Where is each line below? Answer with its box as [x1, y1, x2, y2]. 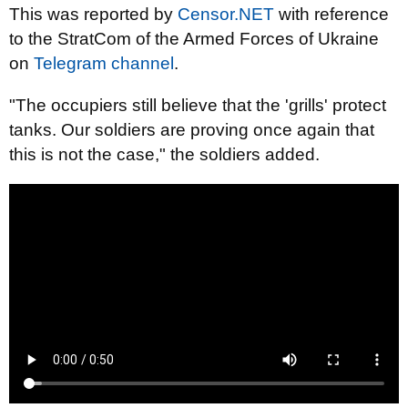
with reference [274, 5, 389, 24]
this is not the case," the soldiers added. [9, 145, 320, 164]
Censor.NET [178, 5, 274, 24]
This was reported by [9, 5, 178, 24]
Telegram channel [34, 54, 174, 73]
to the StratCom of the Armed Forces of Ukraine [9, 29, 379, 48]
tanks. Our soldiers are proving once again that [9, 120, 374, 139]
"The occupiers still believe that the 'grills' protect [9, 96, 386, 115]
